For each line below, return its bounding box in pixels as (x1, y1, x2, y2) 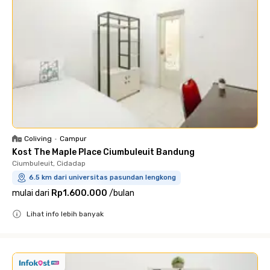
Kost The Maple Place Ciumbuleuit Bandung (12, 147, 195, 157)
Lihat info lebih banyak (27, 210, 104, 218)
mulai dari (12, 188, 49, 198)
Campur (60, 134, 87, 143)
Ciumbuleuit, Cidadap (12, 159, 86, 168)
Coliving (24, 134, 52, 143)
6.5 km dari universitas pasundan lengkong (29, 174, 176, 181)
